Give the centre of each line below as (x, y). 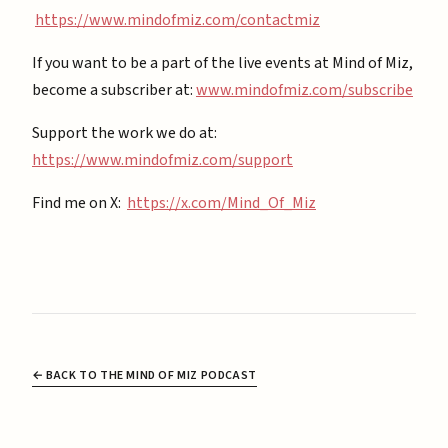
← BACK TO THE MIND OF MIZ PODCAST (144, 375)
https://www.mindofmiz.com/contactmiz (177, 19)
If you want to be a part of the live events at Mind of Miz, (222, 62)
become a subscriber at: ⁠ (114, 89)
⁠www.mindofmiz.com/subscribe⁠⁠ (304, 89)
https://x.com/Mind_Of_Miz (221, 202)
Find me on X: (79, 202)
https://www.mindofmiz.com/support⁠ (162, 159)
